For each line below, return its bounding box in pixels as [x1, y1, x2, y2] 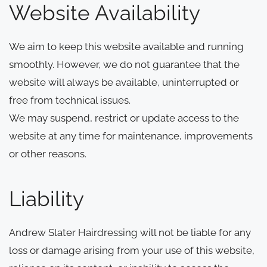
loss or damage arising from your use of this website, [9, 244, 254, 256]
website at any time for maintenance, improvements [9, 129, 253, 142]
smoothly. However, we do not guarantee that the [9, 58, 240, 70]
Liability [9, 186, 84, 211]
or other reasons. [9, 147, 86, 160]
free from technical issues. [9, 94, 131, 106]
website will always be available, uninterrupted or [9, 76, 239, 88]
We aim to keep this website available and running [9, 40, 244, 52]
